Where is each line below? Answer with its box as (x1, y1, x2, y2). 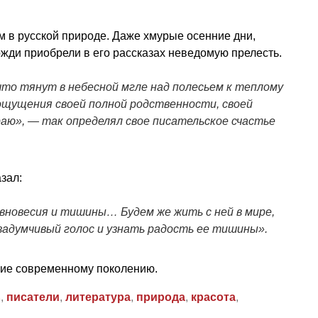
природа (136, 290, 185, 303)
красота (191, 290, 236, 303)
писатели (6, 290, 60, 303)
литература (65, 290, 131, 303)
